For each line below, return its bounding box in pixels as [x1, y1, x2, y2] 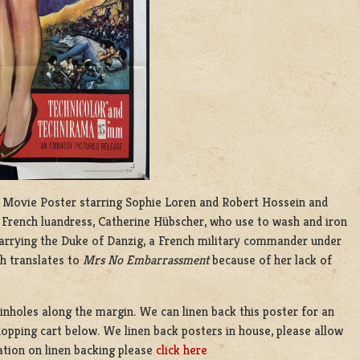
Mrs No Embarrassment [83, 252, 209, 268]
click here [156, 342, 207, 358]
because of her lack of [209, 252, 332, 268]
